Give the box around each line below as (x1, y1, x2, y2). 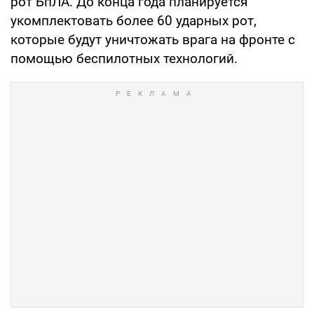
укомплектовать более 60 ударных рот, (11, 12, 257, 29)
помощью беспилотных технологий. (11, 50, 238, 67)
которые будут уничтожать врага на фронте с (11, 31, 295, 48)
